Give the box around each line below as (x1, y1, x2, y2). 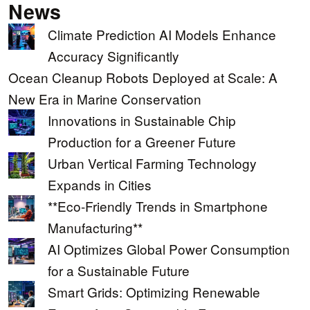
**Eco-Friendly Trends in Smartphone (48, 196, 268, 215)
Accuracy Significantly (48, 46, 179, 65)
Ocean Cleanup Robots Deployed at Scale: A (8, 67, 277, 86)
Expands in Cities (48, 174, 152, 194)
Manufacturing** (48, 217, 143, 237)
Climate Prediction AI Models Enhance (48, 24, 276, 44)
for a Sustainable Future (48, 260, 190, 280)
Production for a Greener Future (48, 131, 236, 151)
